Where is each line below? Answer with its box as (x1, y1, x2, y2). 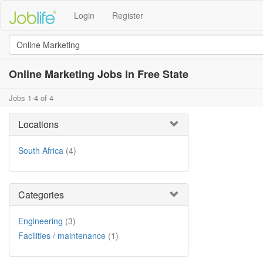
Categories (18, 188, 64, 201)
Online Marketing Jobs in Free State (9, 66, 188, 82)
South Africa (18, 144, 63, 156)
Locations (18, 117, 59, 131)
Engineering (18, 215, 63, 227)
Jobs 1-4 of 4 (9, 92, 53, 103)
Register (112, 9, 143, 21)
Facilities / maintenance (18, 230, 106, 241)
